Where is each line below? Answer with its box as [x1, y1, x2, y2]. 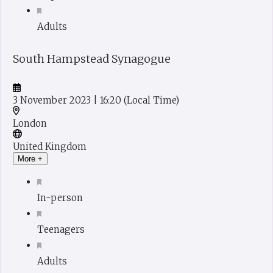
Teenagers [37, 223, 85, 235]
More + [18, 154, 43, 163]
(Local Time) [124, 94, 179, 106]
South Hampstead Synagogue [13, 51, 171, 66]
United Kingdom [13, 140, 87, 152]
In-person [37, 191, 83, 204]
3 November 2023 [13, 94, 93, 106]
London [13, 117, 47, 129]
